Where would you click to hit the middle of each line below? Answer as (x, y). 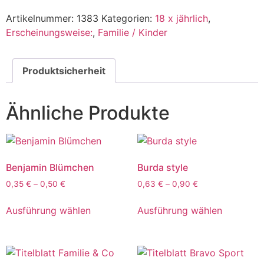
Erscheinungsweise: (49, 33)
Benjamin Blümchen (50, 168)
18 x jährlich (181, 19)
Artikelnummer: (41, 19)
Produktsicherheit (64, 71)
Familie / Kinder (133, 33)
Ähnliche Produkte (88, 113)
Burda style (162, 168)
